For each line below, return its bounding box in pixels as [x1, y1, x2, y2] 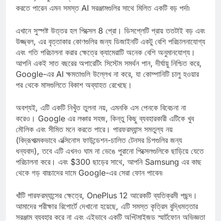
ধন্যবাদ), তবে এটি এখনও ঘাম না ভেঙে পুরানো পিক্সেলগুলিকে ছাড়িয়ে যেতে [16, 155, 204, 165]
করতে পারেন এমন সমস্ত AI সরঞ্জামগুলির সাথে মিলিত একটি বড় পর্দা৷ [16, 12, 190, 22]
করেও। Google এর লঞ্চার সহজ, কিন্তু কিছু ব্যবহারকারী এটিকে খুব [16, 122, 194, 133]
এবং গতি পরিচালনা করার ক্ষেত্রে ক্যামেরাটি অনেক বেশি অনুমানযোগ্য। [16, 56, 195, 67]
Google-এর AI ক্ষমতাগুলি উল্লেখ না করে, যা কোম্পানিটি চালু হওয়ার [16, 78, 199, 88]
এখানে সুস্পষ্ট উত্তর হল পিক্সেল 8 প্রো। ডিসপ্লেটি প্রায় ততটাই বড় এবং [16, 35, 205, 45]
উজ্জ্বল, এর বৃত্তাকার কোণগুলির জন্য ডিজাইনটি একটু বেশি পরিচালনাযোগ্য [16, 45, 205, 56]
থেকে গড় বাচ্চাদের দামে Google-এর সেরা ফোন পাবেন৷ [16, 177, 163, 187]
